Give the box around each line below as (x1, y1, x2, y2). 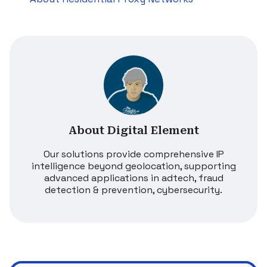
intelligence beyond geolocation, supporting (31, 159, 236, 172)
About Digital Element (68, 123, 199, 136)
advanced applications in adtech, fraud (44, 171, 223, 184)
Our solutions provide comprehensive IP (43, 147, 224, 160)
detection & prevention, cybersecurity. (45, 183, 222, 196)
